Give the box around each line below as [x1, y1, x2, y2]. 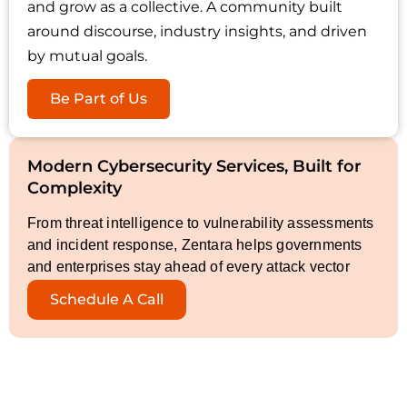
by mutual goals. [27, 47, 147, 65]
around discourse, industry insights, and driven [27, 23, 367, 41]
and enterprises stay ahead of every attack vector [27, 259, 350, 275]
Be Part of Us [50, 90, 147, 108]
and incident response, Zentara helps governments [27, 237, 362, 253]
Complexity [27, 178, 122, 199]
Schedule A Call [50, 291, 164, 309]
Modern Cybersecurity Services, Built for [27, 156, 362, 177]
